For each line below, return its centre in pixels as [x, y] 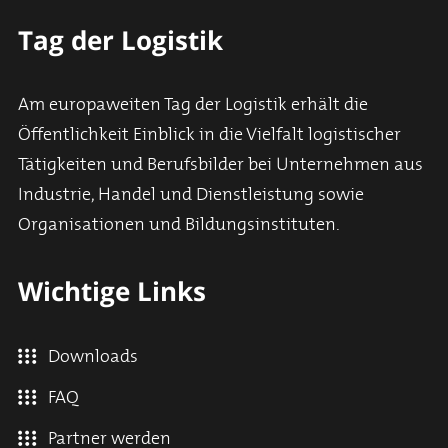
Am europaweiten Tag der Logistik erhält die [193, 104]
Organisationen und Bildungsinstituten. [179, 224]
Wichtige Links [112, 290]
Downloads [93, 356]
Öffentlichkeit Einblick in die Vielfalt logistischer [209, 134]
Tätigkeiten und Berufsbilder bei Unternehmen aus [220, 164]
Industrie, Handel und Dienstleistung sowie [191, 194]
